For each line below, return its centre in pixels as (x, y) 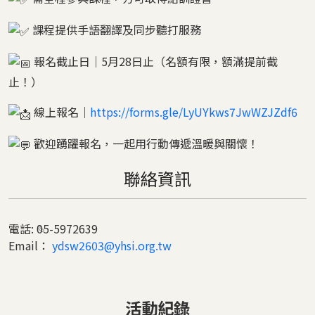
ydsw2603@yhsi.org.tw (112, 246)
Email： (30, 246)
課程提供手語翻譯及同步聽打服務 (115, 29)
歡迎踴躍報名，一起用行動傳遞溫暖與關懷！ (145, 144)
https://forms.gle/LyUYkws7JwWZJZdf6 (194, 112)
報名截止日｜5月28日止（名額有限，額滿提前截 (154, 62)
